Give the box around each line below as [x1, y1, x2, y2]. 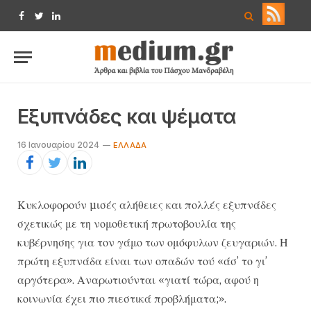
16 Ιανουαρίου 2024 [17, 140, 99, 150]
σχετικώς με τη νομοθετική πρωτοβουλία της [17, 217, 236, 230]
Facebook [20, 16, 68, 28]
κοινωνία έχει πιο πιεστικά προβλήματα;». [17, 292, 226, 305]
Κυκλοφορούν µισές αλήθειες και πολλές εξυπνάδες [17, 198, 276, 212]
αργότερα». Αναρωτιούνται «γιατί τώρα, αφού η [17, 273, 259, 287]
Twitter [37, 16, 69, 28]
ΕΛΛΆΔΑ [113, 140, 147, 150]
